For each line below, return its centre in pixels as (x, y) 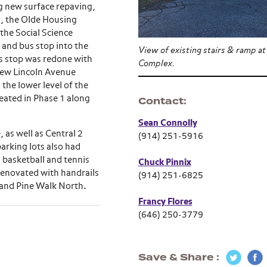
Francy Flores (165, 202)
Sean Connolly (167, 123)
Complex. (156, 63)
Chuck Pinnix (164, 162)
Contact (161, 101)
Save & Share (177, 257)
